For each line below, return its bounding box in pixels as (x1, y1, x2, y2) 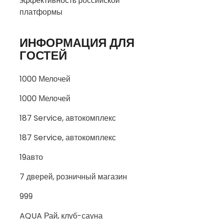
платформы (20, 6, 63, 18)
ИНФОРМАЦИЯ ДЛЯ (20, 35, 134, 51)
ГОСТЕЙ (20, 47, 67, 64)
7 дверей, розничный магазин (20, 171, 127, 182)
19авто (20, 152, 43, 163)
